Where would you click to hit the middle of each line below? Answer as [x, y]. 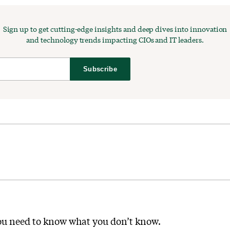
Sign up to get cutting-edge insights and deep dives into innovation [115, 29]
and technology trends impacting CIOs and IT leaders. [115, 40]
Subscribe [100, 69]
